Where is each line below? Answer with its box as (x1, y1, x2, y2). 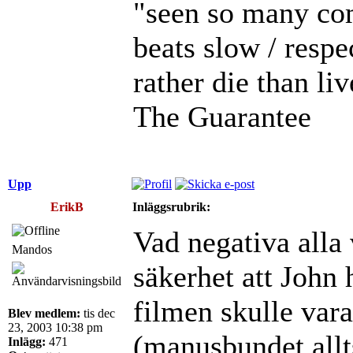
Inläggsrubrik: (132, 199, 210, 214)
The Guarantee (133, 99, 311, 133)
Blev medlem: (8, 306, 80, 320)
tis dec (80, 306, 115, 320)
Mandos (12, 242, 52, 256)
